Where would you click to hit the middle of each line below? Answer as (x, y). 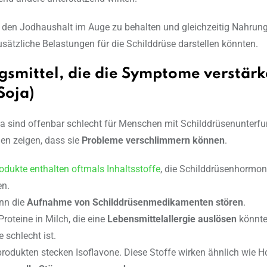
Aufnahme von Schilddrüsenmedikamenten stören (135, 203)
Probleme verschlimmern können (153, 141)
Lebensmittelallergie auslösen (172, 219)
